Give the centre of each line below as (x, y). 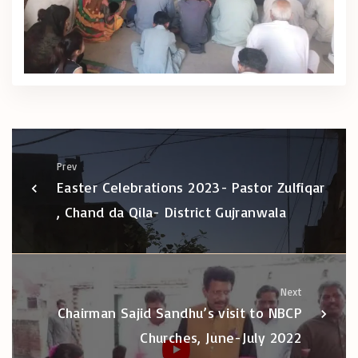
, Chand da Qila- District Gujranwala (171, 212)
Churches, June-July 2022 (221, 338)
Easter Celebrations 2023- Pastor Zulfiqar (191, 187)
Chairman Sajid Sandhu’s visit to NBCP (179, 313)
